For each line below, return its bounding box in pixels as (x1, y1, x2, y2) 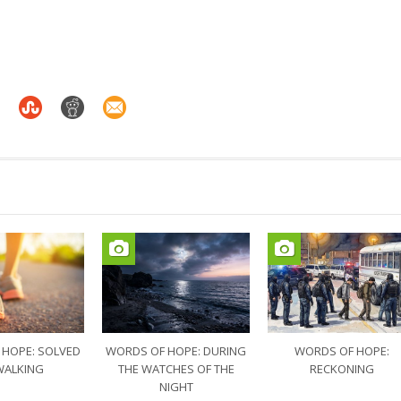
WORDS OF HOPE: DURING (106, 343, 246, 359)
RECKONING (309, 361, 374, 377)
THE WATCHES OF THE (117, 361, 235, 377)
